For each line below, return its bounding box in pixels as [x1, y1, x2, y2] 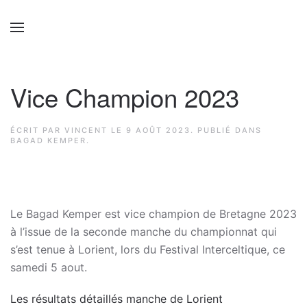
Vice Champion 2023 [10, 79, 239, 114]
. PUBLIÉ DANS [191, 125, 262, 135]
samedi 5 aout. [10, 260, 87, 274]
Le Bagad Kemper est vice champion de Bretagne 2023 [10, 207, 297, 221]
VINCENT [64, 125, 108, 135]
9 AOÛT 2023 [126, 125, 191, 135]
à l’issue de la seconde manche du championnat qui [10, 225, 277, 238]
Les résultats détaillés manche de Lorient [10, 292, 223, 306]
